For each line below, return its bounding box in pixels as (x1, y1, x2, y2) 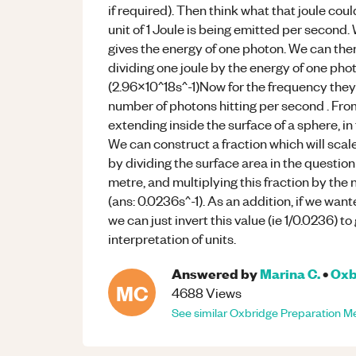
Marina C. (260, 264, 320, 282)
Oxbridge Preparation (230, 304, 341, 320)
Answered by (172, 264, 257, 282)
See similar (172, 304, 230, 320)
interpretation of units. (108, 230, 236, 247)
